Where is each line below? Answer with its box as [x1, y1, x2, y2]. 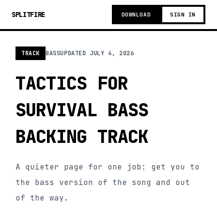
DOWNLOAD [121, 11, 151, 18]
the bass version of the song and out [15, 177, 190, 187]
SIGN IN [170, 11, 196, 18]
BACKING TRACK [15, 124, 149, 148]
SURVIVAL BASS [15, 98, 149, 122]
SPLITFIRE [12, 10, 45, 19]
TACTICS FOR [15, 71, 128, 95]
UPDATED [60, 49, 90, 57]
